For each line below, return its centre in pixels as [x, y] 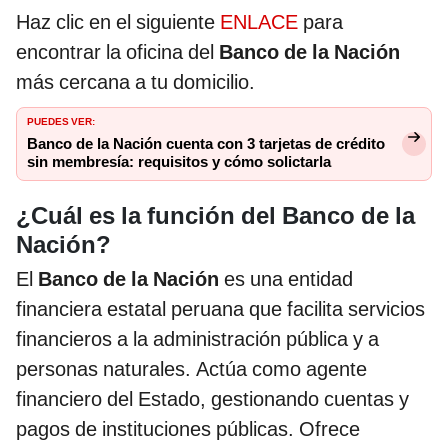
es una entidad [286, 278]
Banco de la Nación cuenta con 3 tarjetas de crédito [206, 143]
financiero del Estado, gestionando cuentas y [212, 398]
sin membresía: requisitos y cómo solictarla [179, 161]
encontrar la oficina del [117, 51]
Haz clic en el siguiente [118, 21]
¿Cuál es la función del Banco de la [215, 215]
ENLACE [261, 21]
